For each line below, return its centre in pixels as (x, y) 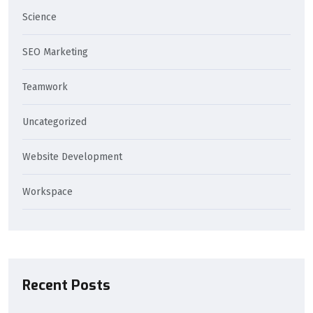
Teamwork (45, 87)
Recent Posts (66, 286)
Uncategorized (54, 122)
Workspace (48, 192)
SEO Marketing (55, 52)
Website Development (72, 157)
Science (39, 17)
